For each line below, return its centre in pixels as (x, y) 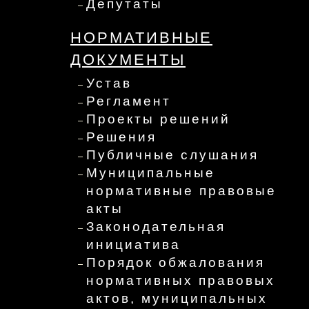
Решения (121, 137)
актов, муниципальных (177, 298)
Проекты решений (158, 119)
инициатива (133, 244)
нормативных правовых (181, 280)
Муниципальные (151, 172)
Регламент (129, 101)
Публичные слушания (172, 154)
